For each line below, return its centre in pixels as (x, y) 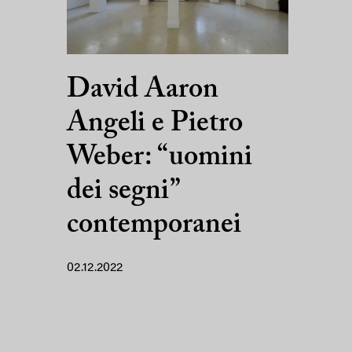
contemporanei (154, 225)
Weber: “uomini (159, 158)
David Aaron (143, 90)
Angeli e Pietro (155, 124)
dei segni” (123, 191)
